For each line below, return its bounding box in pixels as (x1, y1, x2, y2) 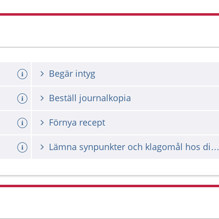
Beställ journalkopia (49, 92, 131, 104)
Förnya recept (49, 116, 105, 128)
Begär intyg (49, 67, 95, 79)
